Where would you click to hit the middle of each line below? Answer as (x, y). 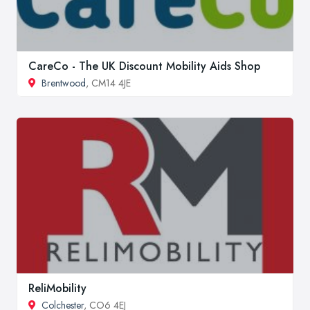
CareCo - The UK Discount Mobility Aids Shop (144, 66)
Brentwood (64, 83)
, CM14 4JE (108, 83)
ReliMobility (57, 288)
